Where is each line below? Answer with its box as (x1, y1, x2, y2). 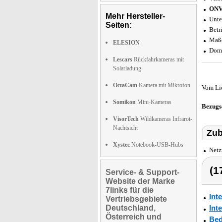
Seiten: (106, 21, 132, 29)
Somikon (113, 99, 136, 106)
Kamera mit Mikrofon (137, 82, 190, 89)
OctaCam (113, 82, 137, 89)
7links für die (106, 186, 154, 194)
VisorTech (113, 115, 139, 122)
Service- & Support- (106, 168, 179, 176)
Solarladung (113, 65, 141, 72)
